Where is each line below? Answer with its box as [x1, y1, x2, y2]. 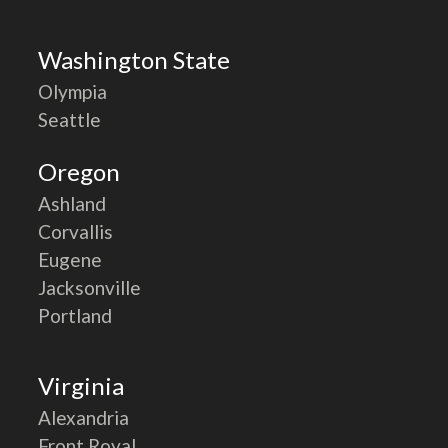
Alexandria [38, 406, 130, 430]
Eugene [38, 247, 103, 271]
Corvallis [38, 219, 114, 243]
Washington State [38, 45, 231, 75]
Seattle [38, 108, 102, 132]
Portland [38, 303, 113, 327]
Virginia [38, 371, 125, 401]
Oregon [38, 156, 121, 186]
